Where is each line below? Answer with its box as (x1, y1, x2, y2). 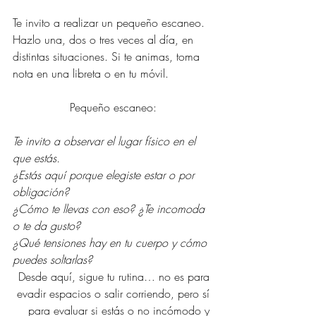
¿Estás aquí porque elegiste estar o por (13, 166, 197, 183)
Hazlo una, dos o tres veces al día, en (13, 31, 197, 47)
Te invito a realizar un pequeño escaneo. (13, 14, 208, 30)
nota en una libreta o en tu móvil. (13, 65, 169, 81)
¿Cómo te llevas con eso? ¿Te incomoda (13, 200, 208, 217)
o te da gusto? (13, 217, 80, 233)
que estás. (13, 150, 60, 166)
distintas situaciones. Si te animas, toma (13, 48, 203, 64)
